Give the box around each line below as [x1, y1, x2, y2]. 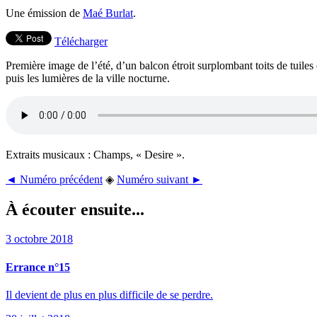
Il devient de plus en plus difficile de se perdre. [6, 288, 213, 301]
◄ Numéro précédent [6, 173, 103, 185]
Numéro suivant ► [117, 173, 202, 185]
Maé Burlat [83, 6, 133, 19]
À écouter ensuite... [6, 200, 144, 219]
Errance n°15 [6, 260, 70, 273]
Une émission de [6, 6, 83, 19]
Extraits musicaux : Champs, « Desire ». [6, 148, 185, 161]
